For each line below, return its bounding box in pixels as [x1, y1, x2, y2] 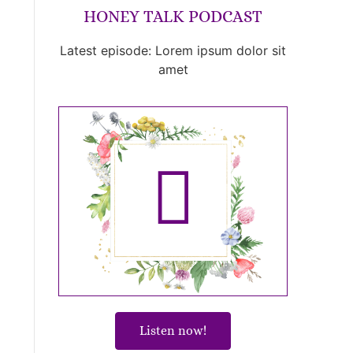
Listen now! [139, 322, 207, 338]
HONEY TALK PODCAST [84, 7, 263, 27]
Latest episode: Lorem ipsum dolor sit [60, 43, 287, 59]
